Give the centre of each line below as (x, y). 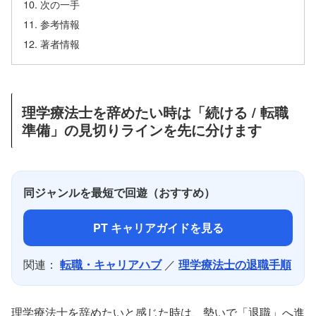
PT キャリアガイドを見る (158, 227)
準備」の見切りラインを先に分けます (142, 129)
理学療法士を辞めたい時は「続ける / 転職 (155, 111)
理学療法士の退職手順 (235, 264)
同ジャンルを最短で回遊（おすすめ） (119, 192)
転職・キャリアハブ (111, 264)
